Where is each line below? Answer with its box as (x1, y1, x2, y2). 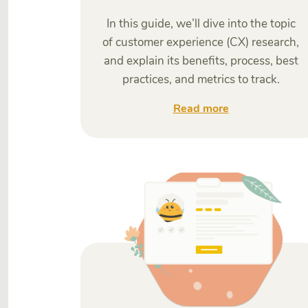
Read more (173, 101, 229, 116)
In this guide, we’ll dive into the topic (106, 16, 296, 32)
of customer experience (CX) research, (102, 34, 299, 50)
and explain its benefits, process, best (103, 53, 298, 69)
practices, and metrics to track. (122, 71, 280, 87)
